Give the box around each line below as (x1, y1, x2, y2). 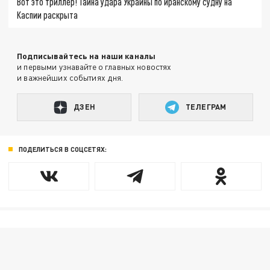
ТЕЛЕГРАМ (186, 102, 227, 112)
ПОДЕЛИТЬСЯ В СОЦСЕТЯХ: (18, 145, 107, 154)
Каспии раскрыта (17, 9, 78, 21)
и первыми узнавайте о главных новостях (17, 61, 172, 72)
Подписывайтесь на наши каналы (17, 50, 156, 61)
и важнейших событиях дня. (17, 72, 124, 83)
